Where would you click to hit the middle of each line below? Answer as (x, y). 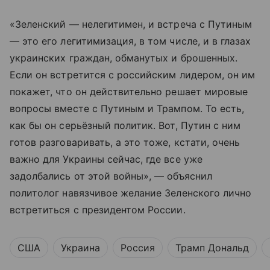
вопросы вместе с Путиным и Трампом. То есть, (127, 109)
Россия (138, 248)
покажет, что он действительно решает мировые (129, 92)
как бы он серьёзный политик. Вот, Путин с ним (125, 126)
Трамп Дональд (212, 248)
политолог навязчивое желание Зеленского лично (131, 193)
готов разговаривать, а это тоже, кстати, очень (125, 143)
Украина (80, 248)
